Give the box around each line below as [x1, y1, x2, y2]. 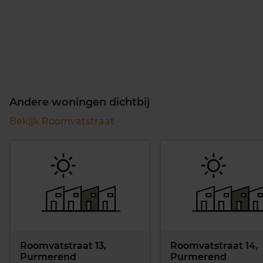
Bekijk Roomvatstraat [9, 115, 114, 127]
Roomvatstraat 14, [170, 240, 258, 251]
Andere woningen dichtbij [9, 95, 150, 109]
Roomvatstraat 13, [20, 240, 106, 251]
